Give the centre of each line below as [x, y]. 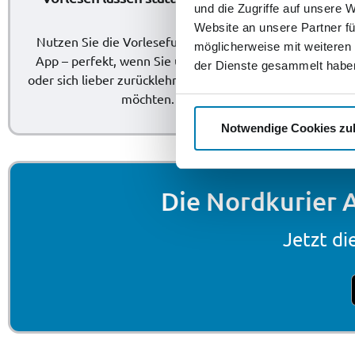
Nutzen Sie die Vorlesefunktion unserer [148, 41]
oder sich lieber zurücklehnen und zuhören [148, 79]
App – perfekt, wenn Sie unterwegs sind [148, 60]
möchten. [148, 98]
